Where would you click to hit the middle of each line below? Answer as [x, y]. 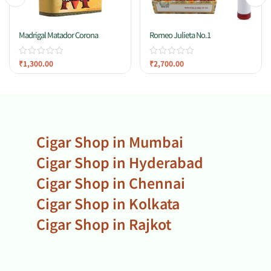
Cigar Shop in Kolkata [108, 203]
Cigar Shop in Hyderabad [120, 162]
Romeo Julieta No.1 [180, 34]
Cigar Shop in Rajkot [104, 224]
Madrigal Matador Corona [58, 34]
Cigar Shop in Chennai [111, 182]
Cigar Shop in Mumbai [110, 141]
